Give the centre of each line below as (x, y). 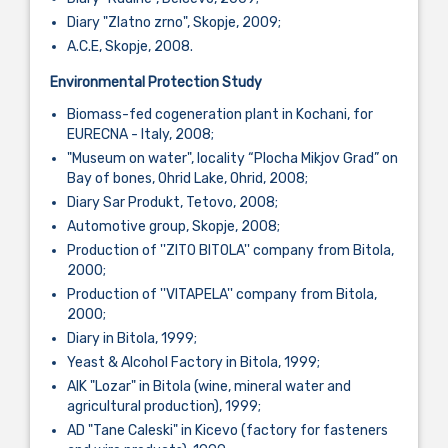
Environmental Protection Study (156, 82)
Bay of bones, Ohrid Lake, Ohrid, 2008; (187, 179)
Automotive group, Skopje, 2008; (173, 227)
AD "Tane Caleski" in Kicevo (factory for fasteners (227, 431)
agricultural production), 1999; (164, 407)
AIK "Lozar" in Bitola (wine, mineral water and (209, 387)
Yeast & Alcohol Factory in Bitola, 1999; (193, 363)
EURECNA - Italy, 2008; (140, 135)
